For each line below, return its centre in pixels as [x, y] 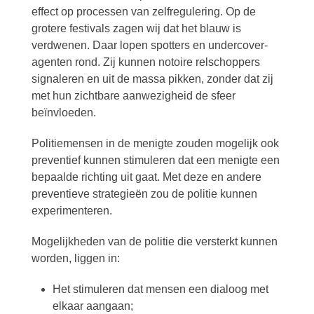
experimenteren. [71, 211]
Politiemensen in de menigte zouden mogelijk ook [155, 143]
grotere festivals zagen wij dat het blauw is [136, 28]
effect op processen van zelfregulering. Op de [143, 12]
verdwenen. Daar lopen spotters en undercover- [149, 45]
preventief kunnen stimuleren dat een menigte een [155, 160]
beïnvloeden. [63, 112]
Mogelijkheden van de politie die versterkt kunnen [154, 241]
